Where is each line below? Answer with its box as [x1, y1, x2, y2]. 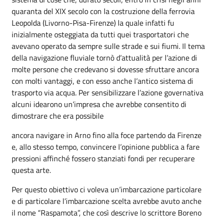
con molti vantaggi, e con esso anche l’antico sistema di [12, 75, 193, 87]
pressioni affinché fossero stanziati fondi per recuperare [12, 153, 195, 164]
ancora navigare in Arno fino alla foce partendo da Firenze [12, 129, 201, 141]
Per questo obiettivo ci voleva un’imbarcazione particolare [12, 184, 201, 195]
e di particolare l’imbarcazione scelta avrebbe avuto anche [12, 195, 201, 207]
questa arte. [12, 164, 51, 176]
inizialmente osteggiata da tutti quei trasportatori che [12, 29, 189, 40]
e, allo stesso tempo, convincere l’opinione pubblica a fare [12, 141, 200, 153]
